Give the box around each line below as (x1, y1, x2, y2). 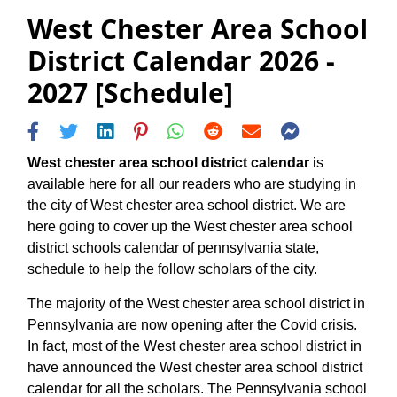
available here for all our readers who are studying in (27, 175, 356, 191)
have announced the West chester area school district (27, 359, 362, 375)
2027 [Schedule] (27, 74, 233, 112)
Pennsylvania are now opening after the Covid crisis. (27, 316, 357, 332)
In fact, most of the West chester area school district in (27, 338, 362, 354)
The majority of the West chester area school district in (27, 295, 365, 311)
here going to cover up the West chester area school (27, 218, 353, 234)
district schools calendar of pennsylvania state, (27, 239, 319, 255)
